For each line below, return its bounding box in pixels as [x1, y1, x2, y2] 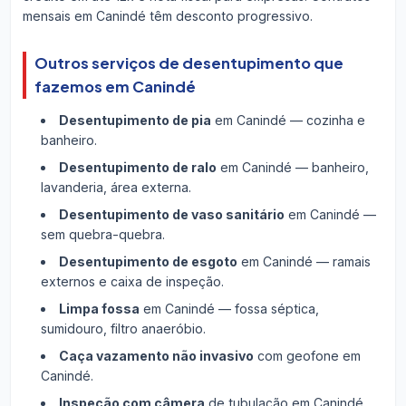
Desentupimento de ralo [58, 159, 217, 176]
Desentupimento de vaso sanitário [58, 207, 285, 223]
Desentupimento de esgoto [58, 254, 237, 270]
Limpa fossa [58, 301, 140, 317]
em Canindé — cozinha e [210, 112, 365, 129]
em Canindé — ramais [237, 254, 371, 270]
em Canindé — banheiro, [216, 159, 369, 176]
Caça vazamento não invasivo [58, 348, 254, 364]
